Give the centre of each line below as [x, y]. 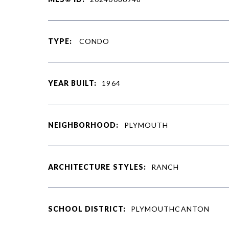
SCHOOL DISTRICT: [87, 209]
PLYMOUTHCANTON [170, 209]
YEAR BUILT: [72, 83]
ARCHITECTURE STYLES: [97, 167]
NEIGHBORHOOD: [83, 125]
